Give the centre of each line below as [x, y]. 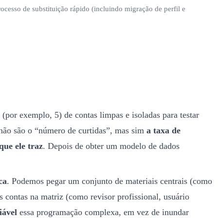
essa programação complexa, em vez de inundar [103, 212]
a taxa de [163, 130]
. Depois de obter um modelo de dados [111, 146]
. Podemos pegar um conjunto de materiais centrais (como [109, 181]
